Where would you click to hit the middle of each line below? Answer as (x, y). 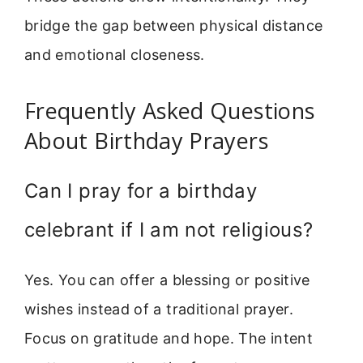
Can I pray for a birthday (141, 191)
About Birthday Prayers (146, 141)
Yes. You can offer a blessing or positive (167, 280)
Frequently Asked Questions (170, 111)
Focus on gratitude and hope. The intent (169, 339)
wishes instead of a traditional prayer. (159, 310)
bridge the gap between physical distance (174, 26)
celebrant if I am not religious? (169, 230)
